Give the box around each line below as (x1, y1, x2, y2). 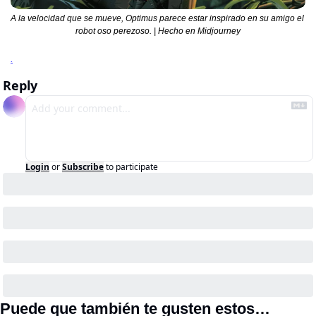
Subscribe (62, 160, 104, 173)
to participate (106, 160, 158, 173)
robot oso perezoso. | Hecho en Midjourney (75, 25, 241, 36)
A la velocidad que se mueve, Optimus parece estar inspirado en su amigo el (11, 13, 304, 23)
